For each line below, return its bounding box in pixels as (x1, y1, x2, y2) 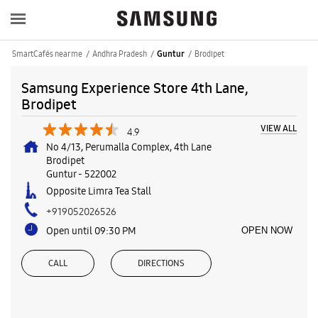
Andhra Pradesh (92, 48, 147, 60)
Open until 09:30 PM (46, 224, 136, 237)
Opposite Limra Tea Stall (46, 184, 151, 197)
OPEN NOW (241, 224, 292, 236)
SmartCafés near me (12, 48, 82, 60)
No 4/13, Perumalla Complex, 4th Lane (46, 140, 212, 153)
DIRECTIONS (138, 257, 185, 269)
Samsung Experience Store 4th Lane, (21, 78, 248, 97)
